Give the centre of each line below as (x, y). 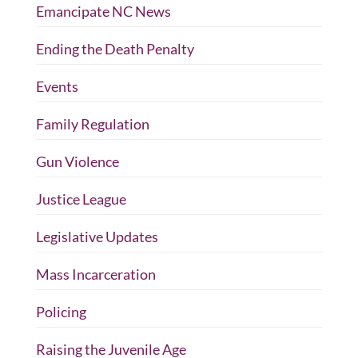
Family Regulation (92, 123)
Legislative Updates (97, 236)
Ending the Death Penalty (115, 48)
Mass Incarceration (95, 274)
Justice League (81, 199)
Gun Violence (77, 161)
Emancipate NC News (103, 11)
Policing (61, 311)
